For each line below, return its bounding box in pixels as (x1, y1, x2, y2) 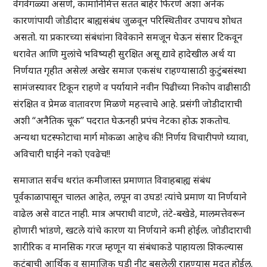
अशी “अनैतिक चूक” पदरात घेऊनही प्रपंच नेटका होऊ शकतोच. (13, 114, 231, 128)
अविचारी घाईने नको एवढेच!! (13, 147, 111, 161)
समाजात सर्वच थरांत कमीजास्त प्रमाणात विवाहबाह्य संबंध (13, 173, 212, 187)
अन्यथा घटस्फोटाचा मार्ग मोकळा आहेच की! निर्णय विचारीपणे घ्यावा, (13, 131, 249, 144)
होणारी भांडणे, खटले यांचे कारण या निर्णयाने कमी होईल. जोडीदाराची (13, 223, 252, 237)
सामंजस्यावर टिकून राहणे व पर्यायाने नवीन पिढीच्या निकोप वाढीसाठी (13, 80, 251, 94)
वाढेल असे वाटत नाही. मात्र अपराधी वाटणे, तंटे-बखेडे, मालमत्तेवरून (13, 207, 246, 221)
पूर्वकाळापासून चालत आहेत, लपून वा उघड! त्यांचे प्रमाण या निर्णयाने (13, 190, 247, 204)
